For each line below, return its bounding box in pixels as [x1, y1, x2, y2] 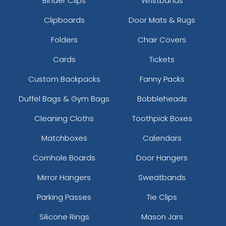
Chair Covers [138, 34, 186, 45]
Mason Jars [141, 211, 183, 222]
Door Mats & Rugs [129, 14, 195, 25]
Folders [50, 34, 78, 45]
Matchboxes [41, 132, 87, 143]
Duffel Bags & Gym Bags [19, 93, 109, 104]
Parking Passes [37, 191, 91, 202]
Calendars [142, 132, 182, 143]
